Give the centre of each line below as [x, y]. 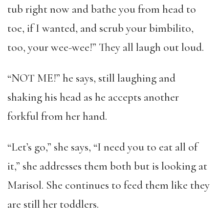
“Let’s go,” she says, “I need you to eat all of [102, 147]
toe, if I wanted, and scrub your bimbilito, [100, 28]
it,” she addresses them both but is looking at [107, 166]
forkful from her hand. [57, 116]
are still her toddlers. [53, 204]
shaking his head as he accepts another [93, 97]
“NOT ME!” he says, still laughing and [91, 78]
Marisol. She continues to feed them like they [109, 185]
